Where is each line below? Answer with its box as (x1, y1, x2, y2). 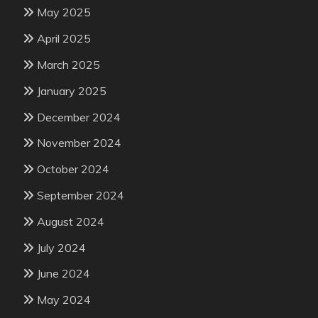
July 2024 (37, 240, 86, 255)
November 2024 (37, 136, 121, 150)
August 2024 (37, 214, 104, 229)
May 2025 (37, 5, 91, 20)
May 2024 (37, 292, 91, 307)
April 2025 (37, 31, 91, 46)
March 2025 (37, 57, 100, 72)
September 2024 (37, 188, 124, 203)
